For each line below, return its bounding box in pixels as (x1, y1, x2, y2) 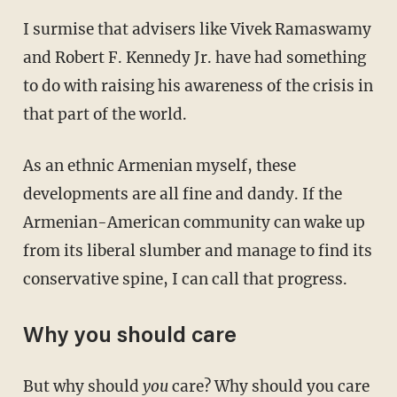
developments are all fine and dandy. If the (22, 184, 342, 205)
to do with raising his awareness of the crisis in (22, 76, 373, 97)
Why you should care (22, 326, 237, 349)
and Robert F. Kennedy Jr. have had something (22, 48, 366, 68)
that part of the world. (22, 105, 187, 125)
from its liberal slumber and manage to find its (22, 241, 372, 261)
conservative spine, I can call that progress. (22, 269, 347, 290)
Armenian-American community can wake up (22, 213, 365, 233)
